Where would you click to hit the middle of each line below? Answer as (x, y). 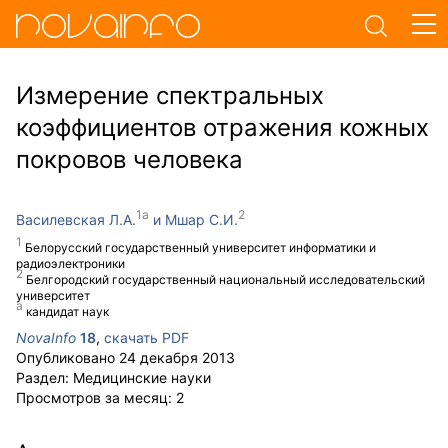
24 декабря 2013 (177, 357)
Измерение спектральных (170, 95)
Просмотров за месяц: (96, 397)
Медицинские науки (142, 377)
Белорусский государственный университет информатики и (200, 247)
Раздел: (44, 377)
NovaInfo (46, 337)
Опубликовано (67, 357)
